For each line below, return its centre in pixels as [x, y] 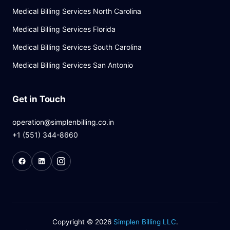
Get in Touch [39, 99]
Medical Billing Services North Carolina [77, 11]
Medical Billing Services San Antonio [73, 65]
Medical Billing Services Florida [64, 29]
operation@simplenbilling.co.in [63, 122]
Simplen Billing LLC [145, 222]
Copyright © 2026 [83, 222]
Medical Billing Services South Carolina [77, 47]
